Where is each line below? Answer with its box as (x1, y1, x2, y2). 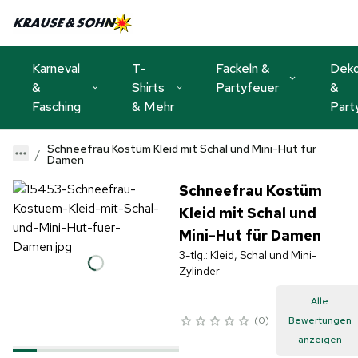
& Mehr (132, 97, 174, 115)
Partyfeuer (216, 78, 279, 96)
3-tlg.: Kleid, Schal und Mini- (178, 247, 316, 262)
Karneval (32, 59, 80, 77)
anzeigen (297, 332, 342, 346)
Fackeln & (216, 59, 270, 77)
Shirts (132, 78, 165, 96)
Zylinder (178, 263, 220, 278)
